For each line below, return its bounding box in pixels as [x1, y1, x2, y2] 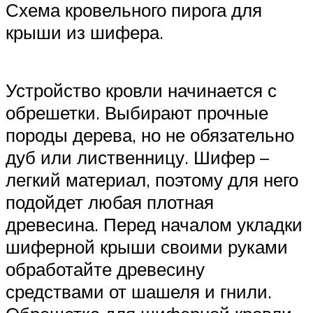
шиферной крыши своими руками [6, 235, 288, 259]
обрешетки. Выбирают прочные [6, 101, 268, 124]
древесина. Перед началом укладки [6, 213, 303, 236]
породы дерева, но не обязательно [6, 124, 294, 147]
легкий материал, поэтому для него [6, 168, 298, 191]
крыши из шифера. [6, 21, 163, 44]
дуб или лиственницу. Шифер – [6, 146, 269, 169]
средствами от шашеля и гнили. [6, 280, 272, 303]
